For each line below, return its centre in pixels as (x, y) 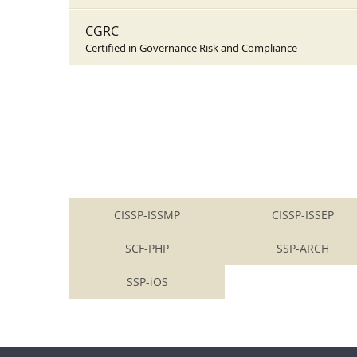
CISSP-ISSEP (302, 215)
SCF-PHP (147, 248)
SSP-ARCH (302, 248)
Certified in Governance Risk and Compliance (191, 48)
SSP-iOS (147, 282)
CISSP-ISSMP (147, 215)
